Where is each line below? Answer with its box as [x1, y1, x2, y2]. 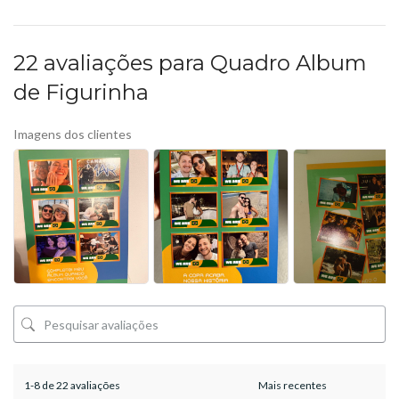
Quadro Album [210, 50, 367, 77]
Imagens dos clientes [13, 126, 132, 142]
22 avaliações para [13, 50, 210, 77]
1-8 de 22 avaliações [24, 379, 120, 393]
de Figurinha [13, 79, 149, 106]
